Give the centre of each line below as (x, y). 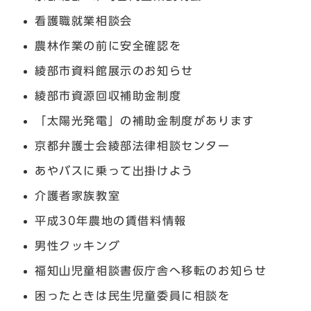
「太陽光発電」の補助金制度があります (145, 120)
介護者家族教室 (78, 195)
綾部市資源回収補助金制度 (108, 95)
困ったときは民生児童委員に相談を (133, 295)
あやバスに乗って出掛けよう (114, 170)
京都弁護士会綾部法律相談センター (133, 145)
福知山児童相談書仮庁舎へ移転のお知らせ (151, 270)
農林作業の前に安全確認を (108, 45)
